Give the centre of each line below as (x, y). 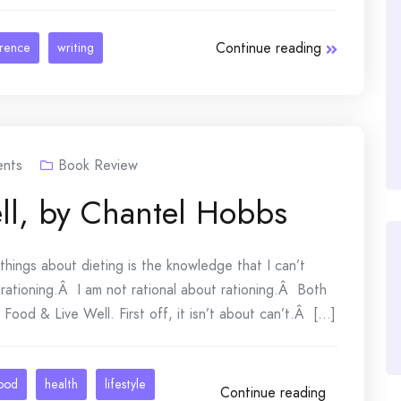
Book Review (98, 165)
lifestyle (125, 384)
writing (76, 47)
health (61, 384)
